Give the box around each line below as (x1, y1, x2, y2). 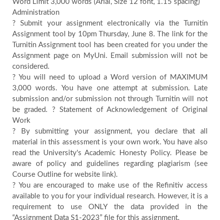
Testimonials (41, 70, 82, 78)
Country (41, 100, 67, 108)
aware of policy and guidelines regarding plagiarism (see (12, 160, 208, 167)
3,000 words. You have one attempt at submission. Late (12, 84, 208, 92)
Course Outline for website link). (12, 171, 118, 178)
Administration (12, 9, 59, 16)
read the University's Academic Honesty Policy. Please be (12, 149, 208, 157)
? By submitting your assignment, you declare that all (12, 128, 208, 135)
